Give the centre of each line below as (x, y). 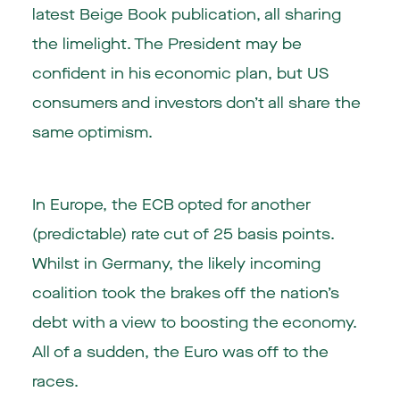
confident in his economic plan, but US (180, 73)
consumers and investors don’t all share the (196, 103)
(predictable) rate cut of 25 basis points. (183, 234)
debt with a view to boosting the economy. (194, 322)
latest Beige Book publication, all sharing (186, 14)
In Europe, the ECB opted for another (171, 204)
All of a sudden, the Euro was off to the (180, 352)
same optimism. (92, 132)
